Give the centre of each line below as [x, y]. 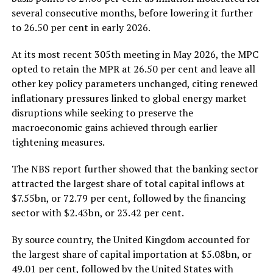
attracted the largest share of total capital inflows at [128, 184]
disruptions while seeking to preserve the [102, 113]
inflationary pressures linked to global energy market [129, 98]
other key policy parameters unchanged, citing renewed [134, 84]
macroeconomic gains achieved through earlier [114, 128]
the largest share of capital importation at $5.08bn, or [131, 254]
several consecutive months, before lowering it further [132, 13]
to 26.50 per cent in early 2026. [81, 28]
